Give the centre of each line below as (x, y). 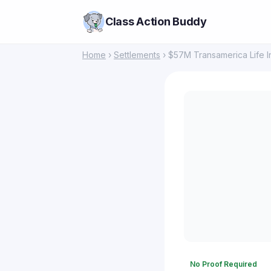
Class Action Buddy (156, 21)
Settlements (137, 55)
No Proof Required (224, 264)
